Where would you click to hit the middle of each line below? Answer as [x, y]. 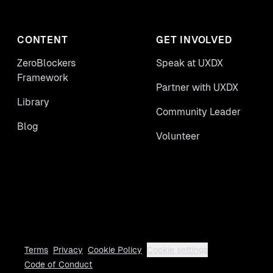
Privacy [68, 250]
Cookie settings [177, 250]
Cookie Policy [115, 250]
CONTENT [43, 40]
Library [33, 102]
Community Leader [198, 112]
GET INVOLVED [194, 40]
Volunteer [178, 136]
